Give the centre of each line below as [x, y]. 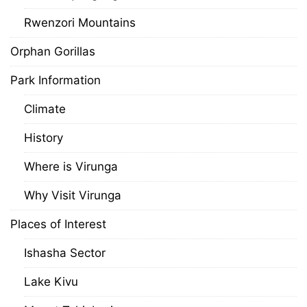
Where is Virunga [71, 167]
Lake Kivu [51, 282]
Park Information [56, 80]
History [44, 138]
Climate [45, 109]
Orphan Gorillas [53, 51]
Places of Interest [58, 224]
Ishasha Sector [65, 253]
